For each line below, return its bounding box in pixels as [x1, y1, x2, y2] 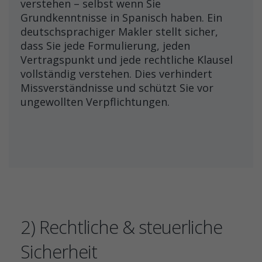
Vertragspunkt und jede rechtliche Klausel [20, 53, 233, 67]
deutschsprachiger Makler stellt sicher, [20, 25, 218, 39]
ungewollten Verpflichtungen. [20, 95, 170, 109]
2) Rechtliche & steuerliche [20, 215, 222, 239]
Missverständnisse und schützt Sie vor [20, 81, 213, 95]
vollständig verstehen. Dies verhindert [20, 67, 212, 81]
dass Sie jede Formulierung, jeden [20, 39, 190, 53]
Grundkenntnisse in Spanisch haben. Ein [20, 11, 222, 25]
